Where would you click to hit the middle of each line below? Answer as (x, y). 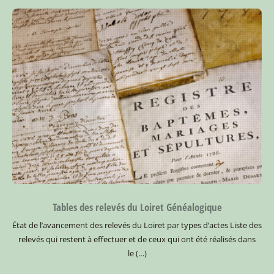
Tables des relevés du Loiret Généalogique (137, 207)
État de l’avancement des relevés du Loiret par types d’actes (121, 225)
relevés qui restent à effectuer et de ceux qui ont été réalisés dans (137, 239)
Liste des (246, 225)
